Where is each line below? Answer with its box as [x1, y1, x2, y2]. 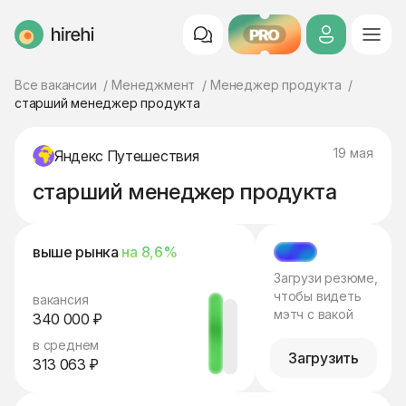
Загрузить [288, 349, 359, 367]
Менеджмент [111, 77, 196, 92]
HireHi [14, 33, 53, 52]
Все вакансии [14, 77, 97, 92]
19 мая [333, 145, 373, 160]
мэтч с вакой [274, 306, 353, 322]
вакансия [33, 292, 89, 307]
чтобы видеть [274, 288, 362, 304]
